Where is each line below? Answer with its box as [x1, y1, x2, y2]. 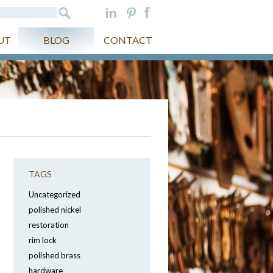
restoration [29, 220, 69, 230]
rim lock [29, 235, 57, 245]
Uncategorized [29, 190, 80, 199]
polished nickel [29, 205, 81, 214]
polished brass [29, 250, 80, 260]
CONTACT [103, 34, 152, 46]
